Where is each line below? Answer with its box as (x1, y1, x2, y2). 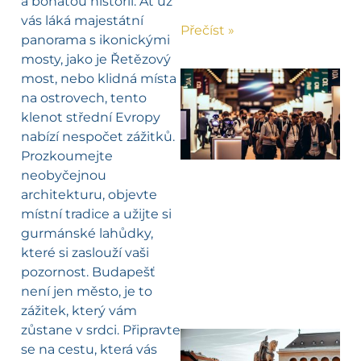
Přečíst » (180, 23, 234, 39)
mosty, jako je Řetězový (21, 52, 171, 68)
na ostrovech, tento (21, 90, 147, 106)
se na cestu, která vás (21, 342, 157, 358)
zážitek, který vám (21, 303, 137, 319)
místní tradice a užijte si (21, 206, 172, 222)
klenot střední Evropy (21, 110, 160, 126)
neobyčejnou (21, 168, 106, 184)
